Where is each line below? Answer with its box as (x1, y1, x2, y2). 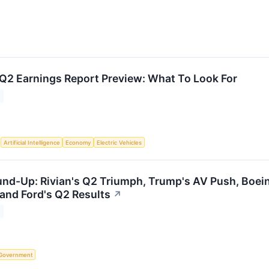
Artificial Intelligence (3, 139, 60, 146)
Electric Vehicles (96, 139, 142, 146)
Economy (65, 139, 91, 146)
